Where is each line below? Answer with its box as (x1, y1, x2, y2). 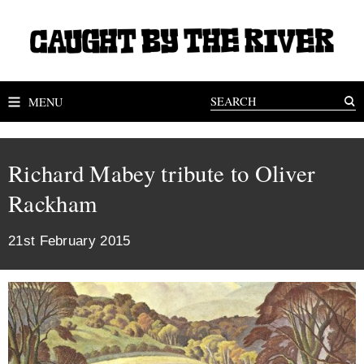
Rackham (8, 188, 97, 219)
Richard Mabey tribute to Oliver (8, 158, 316, 188)
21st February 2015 (8, 232, 131, 249)
